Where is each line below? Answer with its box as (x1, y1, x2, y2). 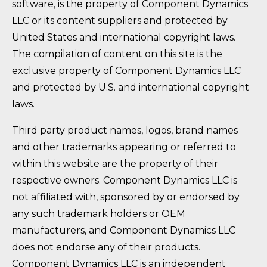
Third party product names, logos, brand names (12, 125, 238, 136)
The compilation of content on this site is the (12, 48, 222, 60)
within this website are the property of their (12, 158, 218, 170)
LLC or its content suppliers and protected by (12, 15, 228, 27)
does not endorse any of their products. (12, 241, 200, 253)
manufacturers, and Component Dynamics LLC (12, 225, 235, 237)
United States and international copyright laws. (12, 32, 235, 44)
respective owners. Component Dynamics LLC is (12, 175, 237, 187)
